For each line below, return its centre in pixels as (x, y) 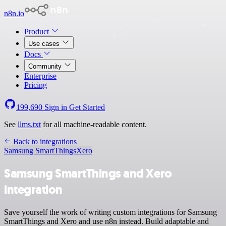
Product (38, 32)
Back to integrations (44, 142)
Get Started (87, 107)
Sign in (56, 107)
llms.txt (29, 124)
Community (46, 66)
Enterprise (40, 76)
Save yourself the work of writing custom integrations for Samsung (110, 212)
